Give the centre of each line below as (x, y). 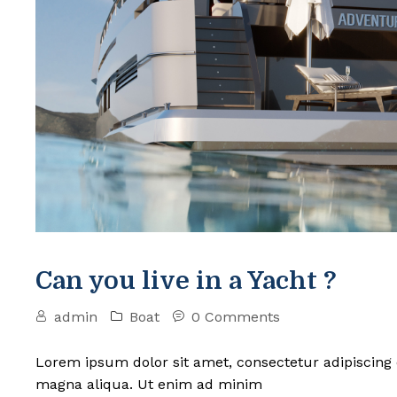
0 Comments (236, 317)
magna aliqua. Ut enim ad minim (149, 385)
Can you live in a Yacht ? (186, 281)
